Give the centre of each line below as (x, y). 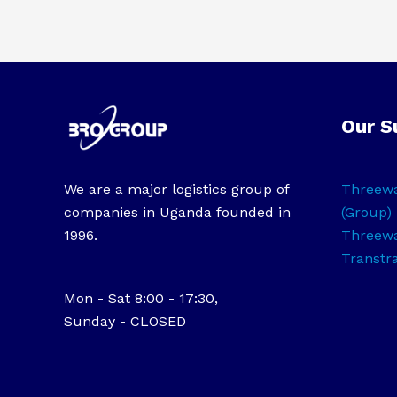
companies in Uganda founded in (177, 213)
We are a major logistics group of (176, 190)
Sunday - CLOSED (125, 322)
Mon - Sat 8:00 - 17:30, (141, 299)
